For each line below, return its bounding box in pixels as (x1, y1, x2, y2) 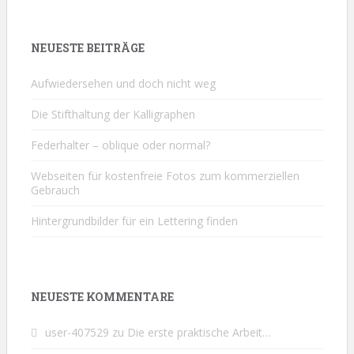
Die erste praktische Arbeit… (127, 324, 271, 340)
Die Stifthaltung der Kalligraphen (31, 106, 195, 122)
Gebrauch (31, 182, 80, 198)
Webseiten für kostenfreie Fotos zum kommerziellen (31, 168, 299, 183)
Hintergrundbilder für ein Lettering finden (31, 213, 238, 228)
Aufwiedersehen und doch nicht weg (31, 75, 216, 91)
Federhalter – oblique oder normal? (31, 137, 210, 153)
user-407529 (45, 324, 109, 340)
